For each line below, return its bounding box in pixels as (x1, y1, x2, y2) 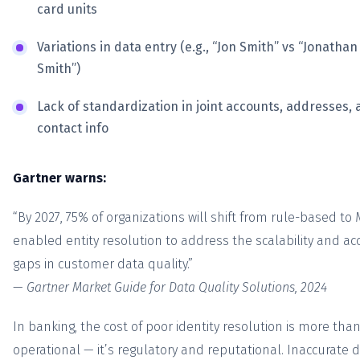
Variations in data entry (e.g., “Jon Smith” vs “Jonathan (37, 39, 358, 55)
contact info (37, 121, 108, 137)
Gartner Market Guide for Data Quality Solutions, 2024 (27, 280, 327, 296)
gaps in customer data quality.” (13, 256, 193, 272)
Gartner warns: (13, 170, 106, 186)
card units (37, 2, 97, 18)
